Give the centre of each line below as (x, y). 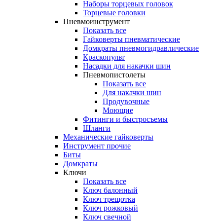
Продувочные (126, 102)
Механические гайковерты (108, 137)
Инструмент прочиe (97, 146)
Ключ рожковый (110, 208)
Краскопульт (104, 57)
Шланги (97, 128)
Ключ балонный (110, 190)
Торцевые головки (114, 13)
